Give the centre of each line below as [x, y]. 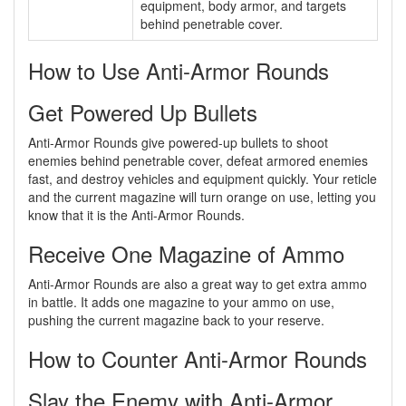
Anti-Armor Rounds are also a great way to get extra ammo [198, 284]
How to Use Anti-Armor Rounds [179, 70]
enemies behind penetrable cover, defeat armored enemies [198, 160]
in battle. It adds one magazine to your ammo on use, [181, 302]
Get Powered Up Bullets [143, 112]
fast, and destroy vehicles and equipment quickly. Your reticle [203, 179]
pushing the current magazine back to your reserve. [176, 320]
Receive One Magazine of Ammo [186, 253]
